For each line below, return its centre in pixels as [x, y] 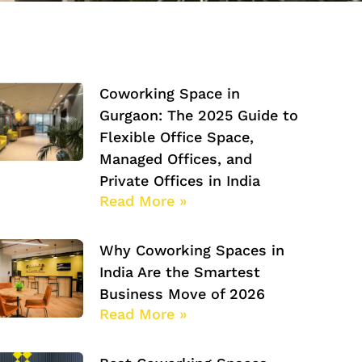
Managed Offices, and [176, 159]
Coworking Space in [170, 93]
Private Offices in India [180, 181]
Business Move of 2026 [182, 294]
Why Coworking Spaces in [192, 250]
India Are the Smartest [180, 272]
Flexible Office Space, [177, 137]
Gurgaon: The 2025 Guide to [199, 115]
